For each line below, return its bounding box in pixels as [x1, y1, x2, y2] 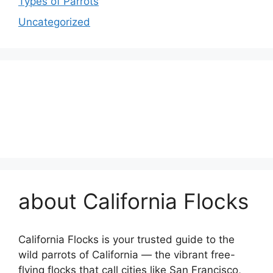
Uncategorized [18, 15, 90, 28]
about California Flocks [18, 188, 249, 214]
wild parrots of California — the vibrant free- [18, 248, 235, 261]
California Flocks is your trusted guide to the [18, 233, 235, 246]
